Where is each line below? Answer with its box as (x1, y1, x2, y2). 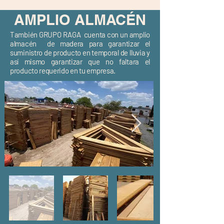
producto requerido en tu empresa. (10, 66, 116, 75)
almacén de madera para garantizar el (10, 39, 150, 48)
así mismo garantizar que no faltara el (10, 57, 150, 66)
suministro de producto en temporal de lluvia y (10, 48, 150, 57)
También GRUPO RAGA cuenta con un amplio (10, 30, 150, 39)
